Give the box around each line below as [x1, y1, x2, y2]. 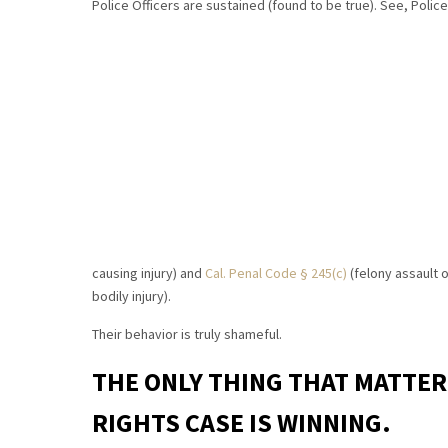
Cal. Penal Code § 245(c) [205, 264, 347, 283]
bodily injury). [92, 287, 171, 306]
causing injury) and [92, 264, 205, 283]
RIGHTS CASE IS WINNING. [92, 406, 391, 440]
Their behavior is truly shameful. [92, 325, 282, 344]
